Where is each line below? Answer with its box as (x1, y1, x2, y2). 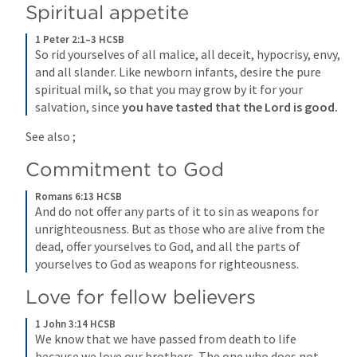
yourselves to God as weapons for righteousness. (35, 256, 299, 272)
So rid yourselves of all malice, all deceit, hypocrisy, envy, (35, 46, 340, 62)
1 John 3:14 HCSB (35, 317, 116, 331)
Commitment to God (25, 158, 224, 181)
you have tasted (122, 99, 213, 115)
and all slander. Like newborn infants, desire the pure (35, 64, 321, 80)
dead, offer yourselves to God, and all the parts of (35, 238, 300, 254)
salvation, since (35, 99, 122, 115)
